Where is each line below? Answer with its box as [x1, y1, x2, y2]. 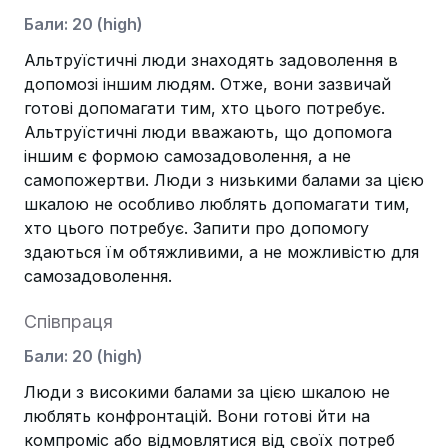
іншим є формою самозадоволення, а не [24, 146, 351, 166]
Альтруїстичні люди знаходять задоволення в [24, 50, 398, 70]
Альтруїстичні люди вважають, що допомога [24, 122, 392, 142]
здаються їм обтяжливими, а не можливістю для [24, 242, 419, 262]
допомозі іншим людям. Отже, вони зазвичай [24, 74, 391, 94]
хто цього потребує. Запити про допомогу [24, 218, 369, 238]
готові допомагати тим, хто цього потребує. [24, 98, 385, 118]
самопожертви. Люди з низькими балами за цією [24, 170, 424, 190]
